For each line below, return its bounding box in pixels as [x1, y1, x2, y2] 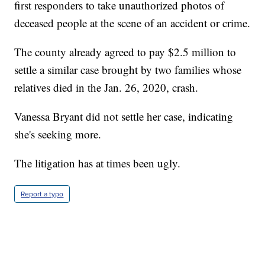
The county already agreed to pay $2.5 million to [14, 44, 237, 60]
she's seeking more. [14, 127, 102, 142]
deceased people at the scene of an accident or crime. [14, 15, 251, 31]
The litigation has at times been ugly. [14, 156, 181, 171]
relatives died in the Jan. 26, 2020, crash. [14, 80, 199, 95]
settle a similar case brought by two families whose [14, 62, 242, 77]
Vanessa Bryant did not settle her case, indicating [14, 109, 234, 124]
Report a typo [21, 189, 64, 200]
